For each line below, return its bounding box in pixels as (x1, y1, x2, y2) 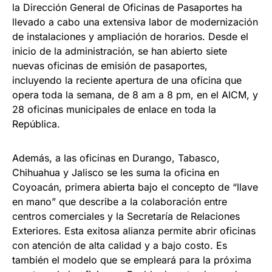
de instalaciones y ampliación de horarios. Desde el (12, 30, 248, 43)
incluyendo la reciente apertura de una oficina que (12, 74, 242, 87)
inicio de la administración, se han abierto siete (12, 45, 227, 58)
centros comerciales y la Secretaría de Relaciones (12, 210, 240, 223)
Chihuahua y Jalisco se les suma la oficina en (12, 166, 219, 179)
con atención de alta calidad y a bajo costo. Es (12, 239, 227, 252)
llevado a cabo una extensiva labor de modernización (12, 16, 258, 29)
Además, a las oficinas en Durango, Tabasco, (12, 152, 220, 165)
